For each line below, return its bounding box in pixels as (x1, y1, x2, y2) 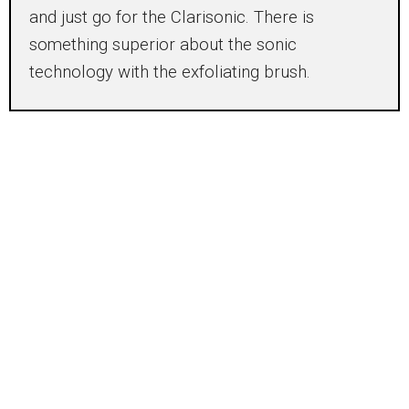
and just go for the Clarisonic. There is (29, 7, 314, 28)
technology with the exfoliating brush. (29, 62, 310, 83)
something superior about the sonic (29, 35, 297, 56)
